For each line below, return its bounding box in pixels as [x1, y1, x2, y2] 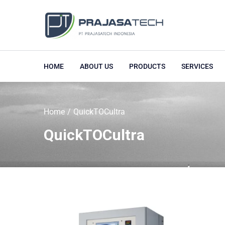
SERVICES [181, 62, 213, 70]
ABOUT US [80, 62, 113, 70]
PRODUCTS [129, 62, 165, 70]
